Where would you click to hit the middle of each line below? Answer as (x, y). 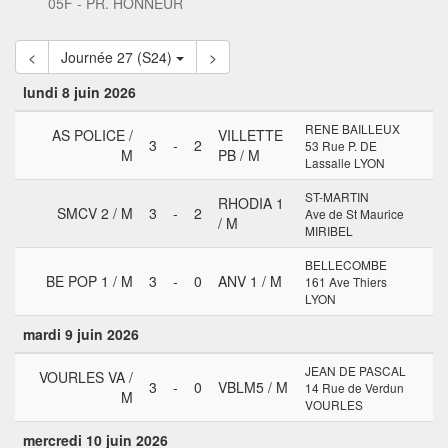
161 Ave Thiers (346, 281)
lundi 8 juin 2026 (79, 92)
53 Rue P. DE (341, 145)
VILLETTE (250, 135)
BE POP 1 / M (89, 281)
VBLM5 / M (253, 387)
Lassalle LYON (345, 162)
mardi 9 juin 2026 (81, 334)
